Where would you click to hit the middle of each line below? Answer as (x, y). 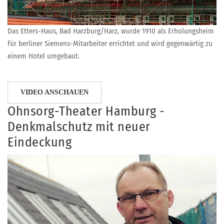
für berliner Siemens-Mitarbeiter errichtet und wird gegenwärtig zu (110, 44)
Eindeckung (39, 142)
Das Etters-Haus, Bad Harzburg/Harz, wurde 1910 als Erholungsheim (111, 31)
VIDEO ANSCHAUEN (54, 92)
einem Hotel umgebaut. (43, 56)
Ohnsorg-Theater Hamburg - (86, 111)
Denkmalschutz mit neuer (79, 127)
